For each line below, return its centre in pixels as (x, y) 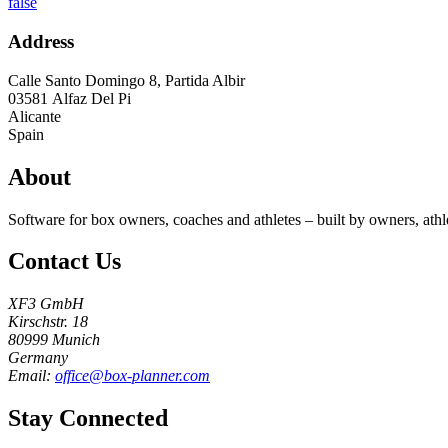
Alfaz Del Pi (91, 98)
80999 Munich (54, 340)
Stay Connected (88, 418)
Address (41, 42)
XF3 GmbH (46, 304)
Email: (31, 376)
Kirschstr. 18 (48, 322)
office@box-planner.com (132, 376)
